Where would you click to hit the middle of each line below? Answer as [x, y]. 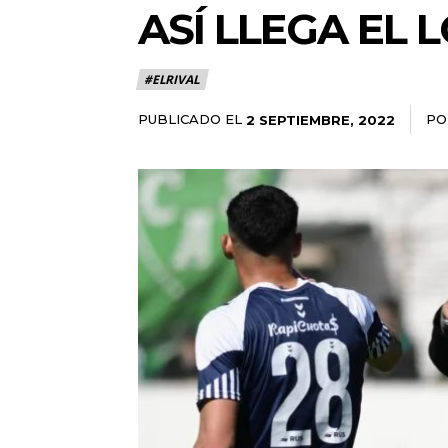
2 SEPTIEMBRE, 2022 [320, 119]
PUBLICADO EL [190, 119]
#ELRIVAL [172, 79]
